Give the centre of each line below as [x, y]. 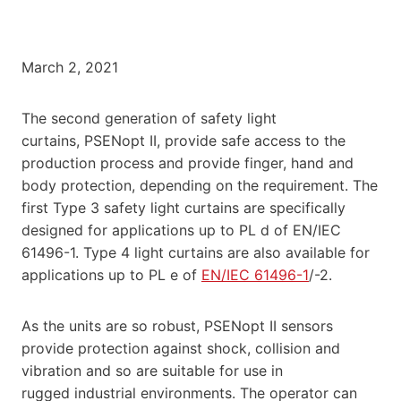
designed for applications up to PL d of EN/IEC [181, 230]
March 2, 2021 [70, 67]
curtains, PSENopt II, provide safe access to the [183, 140]
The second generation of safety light [149, 118]
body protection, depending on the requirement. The [200, 185]
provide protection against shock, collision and [181, 348]
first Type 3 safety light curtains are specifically [183, 207]
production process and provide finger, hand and [188, 162]
